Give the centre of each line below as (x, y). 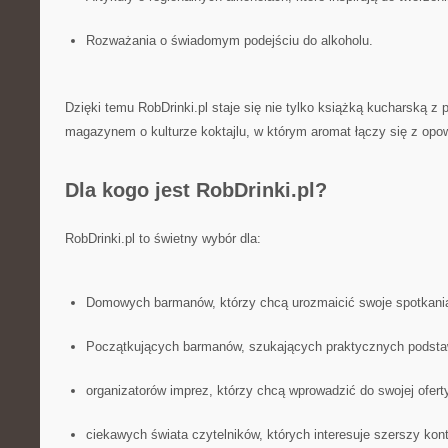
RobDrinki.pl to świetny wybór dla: (163, 238)
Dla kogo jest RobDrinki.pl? (196, 190)
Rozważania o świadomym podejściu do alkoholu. (229, 40)
